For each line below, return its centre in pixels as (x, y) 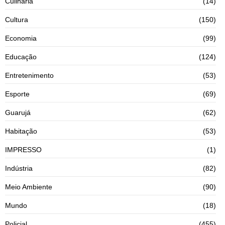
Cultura (17, 19)
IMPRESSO (23, 149)
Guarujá (18, 112)
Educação (21, 57)
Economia (21, 38)
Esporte (17, 94)
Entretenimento (29, 75)
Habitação (21, 131)
